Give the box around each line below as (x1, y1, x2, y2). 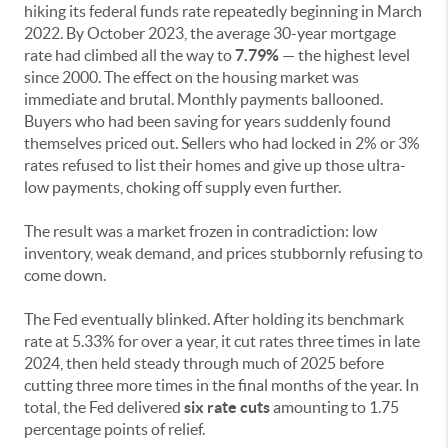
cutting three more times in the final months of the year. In (24, 376, 419, 395)
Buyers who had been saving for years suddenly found (24, 112, 391, 131)
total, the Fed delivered (24, 398, 184, 417)
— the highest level (279, 46, 410, 65)
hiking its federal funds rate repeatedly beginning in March (24, 2, 422, 21)
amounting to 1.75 (270, 398, 399, 417)
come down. (24, 266, 106, 285)
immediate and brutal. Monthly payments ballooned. (24, 90, 383, 109)
